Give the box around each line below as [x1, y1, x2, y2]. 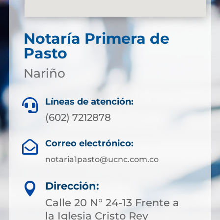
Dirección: [45, 180, 99, 192]
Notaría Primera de [23, 29, 169, 48]
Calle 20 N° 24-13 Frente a [45, 196, 179, 209]
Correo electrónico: [45, 138, 134, 149]
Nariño [23, 66, 65, 81]
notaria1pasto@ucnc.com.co [45, 155, 159, 164]
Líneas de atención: [45, 96, 134, 107]
